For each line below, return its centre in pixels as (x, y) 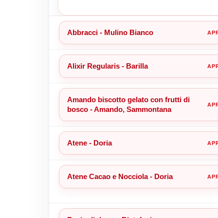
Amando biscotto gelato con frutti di (128, 99)
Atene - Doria (89, 143)
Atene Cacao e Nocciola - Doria (120, 176)
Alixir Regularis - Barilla (107, 66)
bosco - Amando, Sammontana (119, 109)
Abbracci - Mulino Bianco (110, 32)
